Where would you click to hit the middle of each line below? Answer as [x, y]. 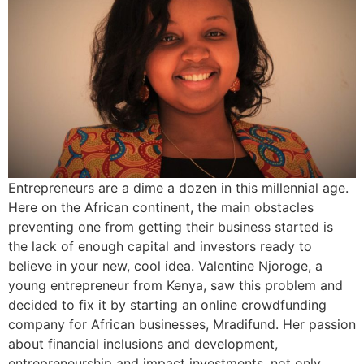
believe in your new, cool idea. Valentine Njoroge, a [165, 266]
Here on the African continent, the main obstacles [161, 208]
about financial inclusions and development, [143, 344]
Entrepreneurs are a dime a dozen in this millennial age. [178, 188]
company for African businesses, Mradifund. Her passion [182, 325]
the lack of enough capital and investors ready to [160, 247]
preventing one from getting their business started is [171, 227]
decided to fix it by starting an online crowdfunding [167, 305]
